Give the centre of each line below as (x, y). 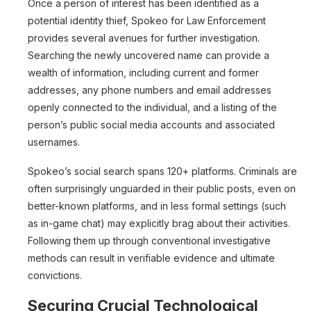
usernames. (55, 142)
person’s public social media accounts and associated (151, 124)
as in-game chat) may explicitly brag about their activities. (159, 223)
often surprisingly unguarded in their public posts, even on (162, 188)
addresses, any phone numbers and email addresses (150, 90)
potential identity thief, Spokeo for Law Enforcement (147, 20)
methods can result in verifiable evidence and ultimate (151, 258)
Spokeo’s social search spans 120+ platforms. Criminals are (162, 171)
